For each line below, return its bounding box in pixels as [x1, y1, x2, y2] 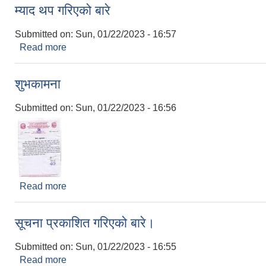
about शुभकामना [66, 181, 126, 191]
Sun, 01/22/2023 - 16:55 [75, 242, 176, 252]
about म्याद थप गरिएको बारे [66, 42, 163, 52]
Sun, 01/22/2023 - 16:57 [75, 29, 176, 39]
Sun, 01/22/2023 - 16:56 [75, 103, 176, 113]
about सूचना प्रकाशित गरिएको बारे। [66, 255, 195, 265]
